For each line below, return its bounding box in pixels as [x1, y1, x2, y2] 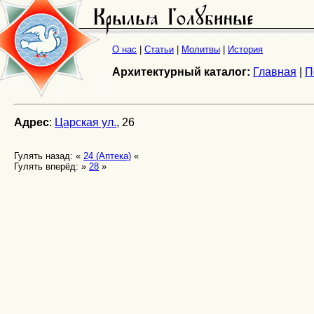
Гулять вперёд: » [14, 161, 89, 172]
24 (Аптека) [83, 151, 131, 161]
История [228, 44, 263, 55]
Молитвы [182, 44, 220, 55]
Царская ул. [55, 116, 116, 128]
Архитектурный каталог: [112, 66, 250, 78]
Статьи [144, 44, 174, 55]
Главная [253, 66, 296, 78]
